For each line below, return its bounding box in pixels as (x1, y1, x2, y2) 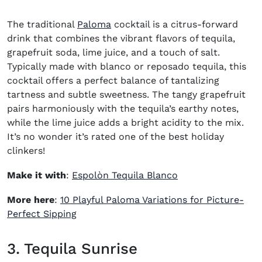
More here (7, 194, 54, 205)
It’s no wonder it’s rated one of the (7, 131, 168, 142)
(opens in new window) (76, 208, 180, 219)
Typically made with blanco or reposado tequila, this (7, 61, 246, 72)
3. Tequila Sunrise (7, 240, 137, 257)
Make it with (7, 170, 66, 181)
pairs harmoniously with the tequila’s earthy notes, (7, 103, 239, 114)
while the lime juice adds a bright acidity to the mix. (7, 117, 244, 128)
